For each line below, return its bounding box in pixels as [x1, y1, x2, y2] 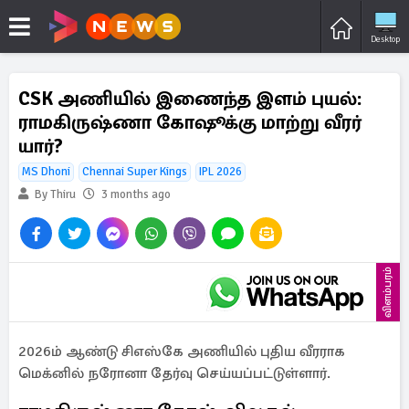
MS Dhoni [22, 164, 70, 179]
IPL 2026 [199, 164, 242, 179]
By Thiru [32, 187, 76, 202]
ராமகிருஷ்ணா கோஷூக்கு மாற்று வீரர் [18, 110, 362, 134]
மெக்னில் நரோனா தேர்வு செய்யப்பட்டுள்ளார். [18, 364, 330, 383]
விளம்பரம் [381, 267, 394, 318]
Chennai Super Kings [82, 164, 187, 179]
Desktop [371, 33, 400, 45]
